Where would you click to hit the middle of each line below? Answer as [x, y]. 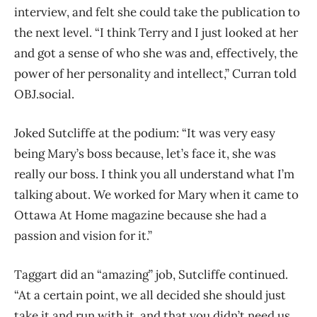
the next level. [54, 33]
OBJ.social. [44, 94]
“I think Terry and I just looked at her [196, 33]
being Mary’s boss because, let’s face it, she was [145, 154]
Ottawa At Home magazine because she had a [140, 215]
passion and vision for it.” [83, 236]
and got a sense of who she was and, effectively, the [156, 53]
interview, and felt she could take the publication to [157, 12]
